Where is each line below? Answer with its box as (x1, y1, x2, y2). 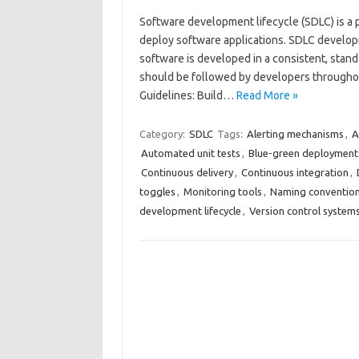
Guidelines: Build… (139, 89, 236, 102)
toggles (139, 186, 175, 197)
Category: (139, 128, 188, 139)
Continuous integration (240, 167, 349, 178)
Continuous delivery (140, 167, 233, 178)
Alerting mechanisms (246, 128, 344, 139)
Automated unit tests (140, 147, 240, 159)
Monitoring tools (183, 186, 262, 197)
